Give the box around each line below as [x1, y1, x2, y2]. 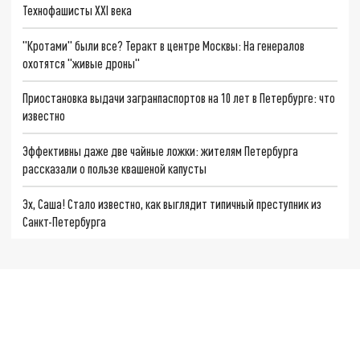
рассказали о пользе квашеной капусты [22, 161, 207, 177]
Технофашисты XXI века [22, 2, 133, 18]
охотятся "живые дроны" [22, 55, 141, 71]
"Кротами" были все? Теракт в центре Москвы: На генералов [22, 37, 305, 53]
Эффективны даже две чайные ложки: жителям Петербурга [22, 143, 299, 159]
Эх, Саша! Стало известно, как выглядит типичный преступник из [22, 195, 322, 211]
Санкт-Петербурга [22, 213, 107, 229]
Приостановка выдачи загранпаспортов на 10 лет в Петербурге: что [22, 90, 336, 106]
